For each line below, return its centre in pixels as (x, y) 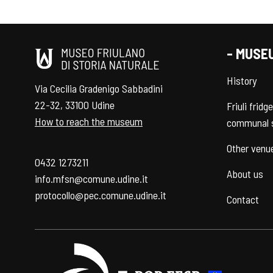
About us (245, 174)
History (242, 81)
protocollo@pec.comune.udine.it (101, 195)
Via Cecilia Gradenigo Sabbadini (99, 89)
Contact (243, 200)
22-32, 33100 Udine (75, 105)
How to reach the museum (89, 122)
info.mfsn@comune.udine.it (91, 179)
